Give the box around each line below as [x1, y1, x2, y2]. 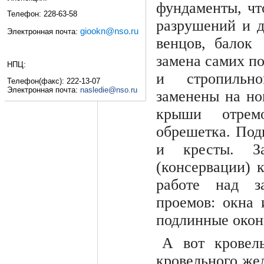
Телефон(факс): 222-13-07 [7, 76, 100, 85]
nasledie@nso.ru [80, 85, 137, 94]
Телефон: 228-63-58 [7, 9, 77, 19]
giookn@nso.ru [80, 26, 138, 37]
